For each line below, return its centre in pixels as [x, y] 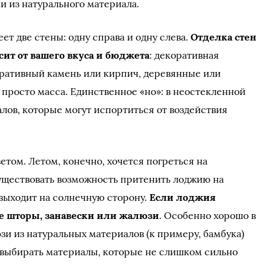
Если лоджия [181, 197]
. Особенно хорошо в [208, 215]
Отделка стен [224, 37]
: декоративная [184, 55]
